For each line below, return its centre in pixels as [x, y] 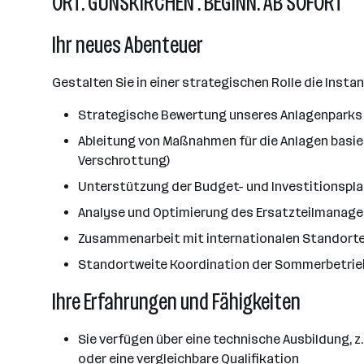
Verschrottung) [124, 160]
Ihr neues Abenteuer [128, 45]
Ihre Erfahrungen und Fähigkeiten [176, 302]
